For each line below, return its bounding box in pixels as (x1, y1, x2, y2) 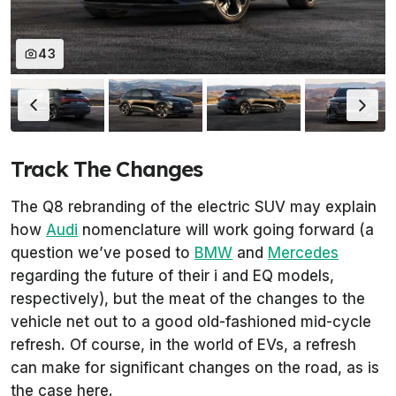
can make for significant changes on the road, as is (11, 358, 379, 377)
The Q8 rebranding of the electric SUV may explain (11, 197, 377, 216)
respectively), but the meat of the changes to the (11, 289, 365, 308)
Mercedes (268, 243, 339, 262)
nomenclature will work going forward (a (78, 220, 374, 239)
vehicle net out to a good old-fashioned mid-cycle (11, 312, 371, 331)
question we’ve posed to (11, 243, 194, 262)
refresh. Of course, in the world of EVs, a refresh (11, 335, 356, 354)
